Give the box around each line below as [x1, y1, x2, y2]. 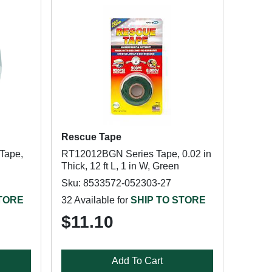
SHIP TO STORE [130, 195, 206, 205]
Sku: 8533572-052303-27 [61, 178, 171, 188]
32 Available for [61, 195, 131, 205]
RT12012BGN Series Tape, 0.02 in [61, 149, 211, 159]
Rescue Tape [61, 132, 121, 142]
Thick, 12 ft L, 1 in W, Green [61, 161, 179, 171]
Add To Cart [111, 256, 163, 266]
